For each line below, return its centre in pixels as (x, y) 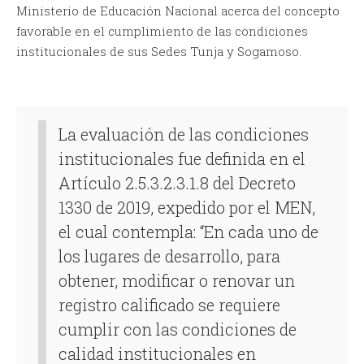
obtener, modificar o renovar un (177, 280)
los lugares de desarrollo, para (169, 256)
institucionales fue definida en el (182, 158)
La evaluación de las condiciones (184, 134)
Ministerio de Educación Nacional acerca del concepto (178, 10)
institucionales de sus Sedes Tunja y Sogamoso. (159, 51)
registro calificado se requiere (169, 304)
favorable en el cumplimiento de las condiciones (162, 30)
